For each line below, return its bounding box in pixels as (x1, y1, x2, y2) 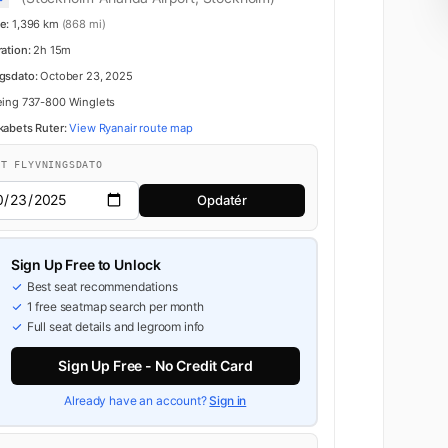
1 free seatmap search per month (26, 298, 204, 314)
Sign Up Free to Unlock (10, 255, 162, 273)
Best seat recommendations (26, 278, 178, 294)
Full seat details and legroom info (26, 318, 205, 334)
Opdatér (197, 191, 248, 208)
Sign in (209, 392, 247, 408)
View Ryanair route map (69, 121, 193, 135)
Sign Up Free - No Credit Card (58, 356, 253, 374)
